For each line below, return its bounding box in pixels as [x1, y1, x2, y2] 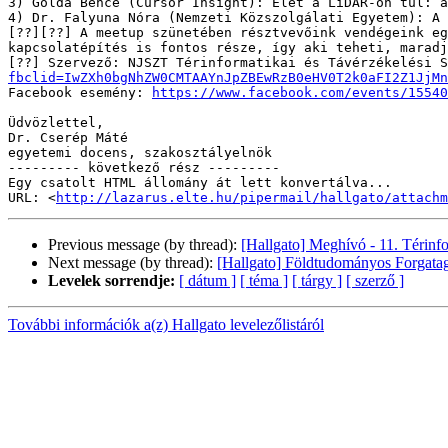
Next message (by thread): [48, 254, 217, 272]
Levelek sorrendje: [48, 272, 175, 290]
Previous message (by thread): [48, 236, 241, 254]
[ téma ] [240, 272, 288, 290]
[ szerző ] [346, 272, 404, 290]
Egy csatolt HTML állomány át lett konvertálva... [8, 175, 392, 191]
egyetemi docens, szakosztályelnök [8, 145, 272, 161]
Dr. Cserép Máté [8, 130, 128, 146]
